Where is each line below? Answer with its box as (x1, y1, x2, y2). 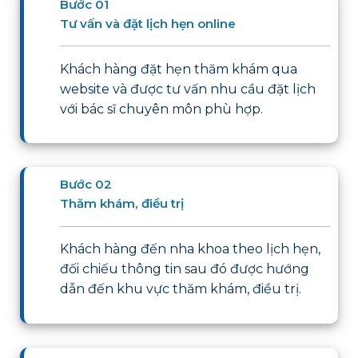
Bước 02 (60, 177, 113, 193)
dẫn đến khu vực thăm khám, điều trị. (60, 280, 302, 296)
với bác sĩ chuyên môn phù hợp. (60, 101, 264, 117)
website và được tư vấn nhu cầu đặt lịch (60, 81, 316, 97)
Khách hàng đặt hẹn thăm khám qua (60, 61, 298, 77)
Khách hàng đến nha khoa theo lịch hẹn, (60, 241, 321, 257)
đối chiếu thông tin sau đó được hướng (60, 261, 310, 276)
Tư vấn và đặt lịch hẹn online (60, 16, 237, 32)
